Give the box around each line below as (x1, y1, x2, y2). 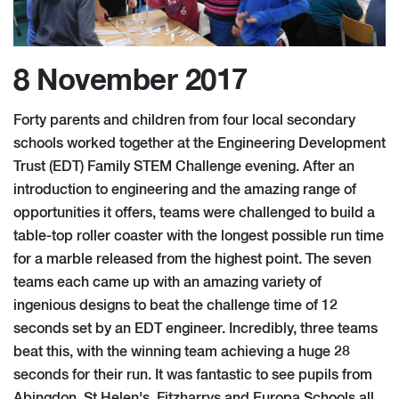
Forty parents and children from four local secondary (13, 113, 355, 128)
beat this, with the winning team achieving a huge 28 (13, 345, 350, 360)
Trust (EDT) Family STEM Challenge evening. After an (13, 159, 354, 175)
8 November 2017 (13, 66, 248, 96)
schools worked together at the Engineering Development (13, 136, 386, 151)
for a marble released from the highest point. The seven (13, 252, 371, 267)
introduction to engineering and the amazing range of (13, 183, 356, 198)
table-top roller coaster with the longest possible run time (13, 229, 384, 244)
